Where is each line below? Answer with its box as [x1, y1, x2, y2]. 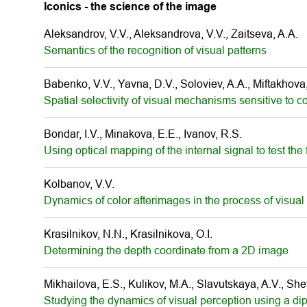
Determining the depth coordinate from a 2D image [44, 245, 288, 256]
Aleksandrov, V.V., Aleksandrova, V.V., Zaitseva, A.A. [44, 28, 298, 40]
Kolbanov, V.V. [44, 178, 114, 190]
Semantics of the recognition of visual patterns [44, 45, 267, 56]
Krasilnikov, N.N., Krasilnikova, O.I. [44, 228, 212, 240]
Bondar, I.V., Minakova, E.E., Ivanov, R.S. [44, 128, 242, 140]
